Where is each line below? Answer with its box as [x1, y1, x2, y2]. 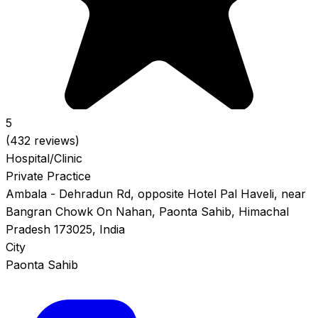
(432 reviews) [6, 133, 79, 148]
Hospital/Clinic [6, 151, 82, 166]
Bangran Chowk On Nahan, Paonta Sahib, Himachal [6, 204, 289, 219]
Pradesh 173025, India [6, 222, 125, 237]
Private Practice [6, 169, 91, 184]
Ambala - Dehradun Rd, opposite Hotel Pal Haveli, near [6, 187, 306, 202]
